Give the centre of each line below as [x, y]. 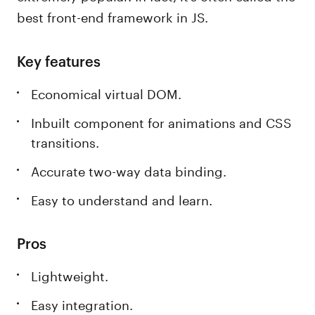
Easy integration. [82, 303]
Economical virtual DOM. [107, 92]
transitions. [65, 141]
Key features [59, 60]
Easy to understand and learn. [122, 198]
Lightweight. [72, 274]
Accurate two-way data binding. [129, 169]
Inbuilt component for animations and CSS [162, 121]
